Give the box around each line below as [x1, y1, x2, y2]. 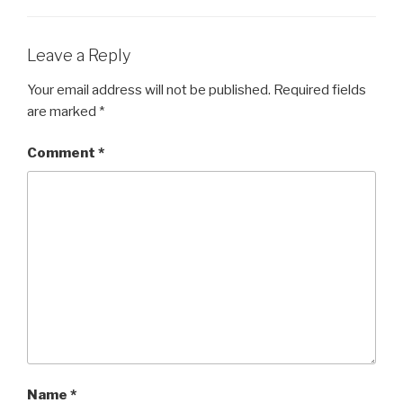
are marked [27, 103, 99, 120]
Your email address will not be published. [27, 81, 271, 98]
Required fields [273, 81, 366, 98]
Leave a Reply [27, 46, 130, 66]
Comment [27, 145, 98, 162]
